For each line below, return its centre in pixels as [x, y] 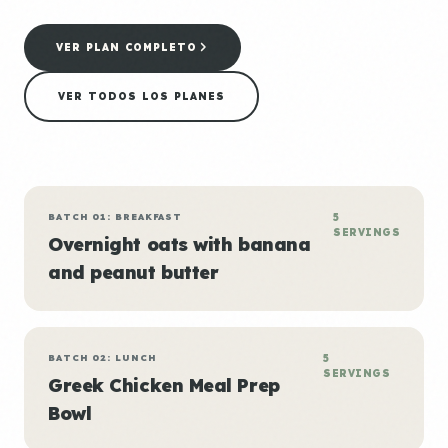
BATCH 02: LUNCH [102, 357]
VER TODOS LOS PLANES [141, 96]
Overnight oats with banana [179, 244]
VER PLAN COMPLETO [126, 47]
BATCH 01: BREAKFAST [115, 216]
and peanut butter [133, 272]
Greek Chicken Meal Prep [164, 385]
